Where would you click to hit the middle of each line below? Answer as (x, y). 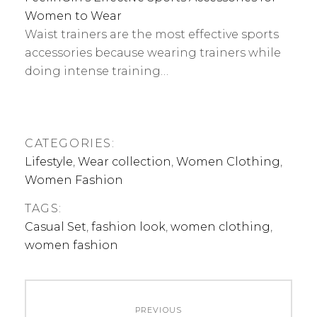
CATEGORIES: (70, 143)
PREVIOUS (158, 310)
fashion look (128, 226)
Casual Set (56, 226)
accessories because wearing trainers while (153, 52)
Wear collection (125, 161)
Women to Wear (73, 16)
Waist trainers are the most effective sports (152, 34)
